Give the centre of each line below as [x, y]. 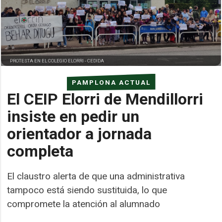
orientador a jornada [80, 134]
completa [40, 151]
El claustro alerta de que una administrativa [96, 176]
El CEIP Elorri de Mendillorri [105, 99]
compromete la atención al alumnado [84, 204]
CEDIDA [96, 60]
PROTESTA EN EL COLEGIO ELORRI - [49, 60]
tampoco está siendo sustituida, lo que [87, 190]
